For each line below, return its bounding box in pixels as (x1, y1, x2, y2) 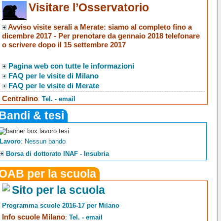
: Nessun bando (20, 138, 66, 146)
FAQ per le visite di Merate (8, 81, 100, 90)
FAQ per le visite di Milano (8, 71, 99, 80)
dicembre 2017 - (2, 31, 59, 40)
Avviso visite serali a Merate (8, 22, 104, 31)
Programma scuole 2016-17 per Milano (2, 201, 120, 209)
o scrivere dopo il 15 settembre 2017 (2, 40, 126, 49)
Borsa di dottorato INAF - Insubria (5, 150, 109, 158)
